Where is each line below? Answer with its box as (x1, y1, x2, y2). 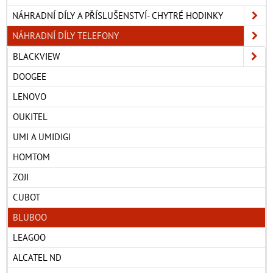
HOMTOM (13, 151, 50, 163)
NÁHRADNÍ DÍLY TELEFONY (12, 29, 119, 41)
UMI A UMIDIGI (13, 130, 71, 143)
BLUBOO (13, 211, 47, 223)
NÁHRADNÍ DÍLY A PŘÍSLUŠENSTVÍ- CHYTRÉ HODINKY (12, 9, 223, 21)
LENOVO (13, 90, 46, 102)
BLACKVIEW (13, 50, 60, 62)
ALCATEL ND (13, 251, 62, 263)
